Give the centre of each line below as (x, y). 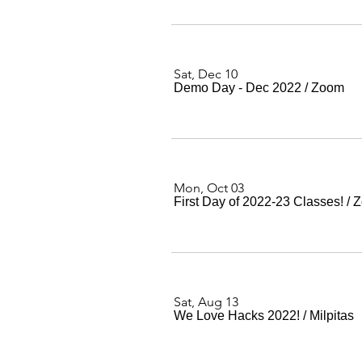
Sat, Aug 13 (206, 302)
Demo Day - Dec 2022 (238, 88)
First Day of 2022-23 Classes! (259, 202)
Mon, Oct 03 (209, 188)
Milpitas (332, 316)
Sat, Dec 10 (206, 74)
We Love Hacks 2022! (237, 316)
